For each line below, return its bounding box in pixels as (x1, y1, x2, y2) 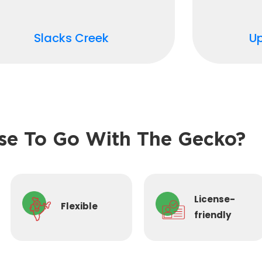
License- (194, 192, 235, 205)
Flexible (60, 199, 98, 212)
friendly (194, 208, 231, 221)
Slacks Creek (33, 29, 109, 46)
